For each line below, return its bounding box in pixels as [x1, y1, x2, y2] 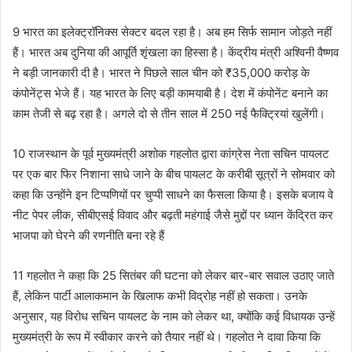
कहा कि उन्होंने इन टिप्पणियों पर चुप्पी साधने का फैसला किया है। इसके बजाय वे [13, 186, 333, 202]
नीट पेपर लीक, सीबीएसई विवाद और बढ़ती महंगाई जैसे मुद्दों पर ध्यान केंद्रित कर [13, 207, 333, 222]
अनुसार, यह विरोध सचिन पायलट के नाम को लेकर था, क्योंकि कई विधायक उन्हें [13, 308, 335, 324]
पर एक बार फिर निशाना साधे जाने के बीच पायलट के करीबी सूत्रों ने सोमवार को [13, 166, 335, 181]
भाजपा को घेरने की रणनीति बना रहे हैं [13, 227, 164, 243]
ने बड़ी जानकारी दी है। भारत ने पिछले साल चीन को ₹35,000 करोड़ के [13, 64, 310, 80]
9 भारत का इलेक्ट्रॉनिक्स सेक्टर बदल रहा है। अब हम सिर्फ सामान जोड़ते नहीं [13, 24, 332, 39]
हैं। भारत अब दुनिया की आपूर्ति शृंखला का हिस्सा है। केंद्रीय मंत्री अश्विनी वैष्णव [13, 44, 339, 60]
